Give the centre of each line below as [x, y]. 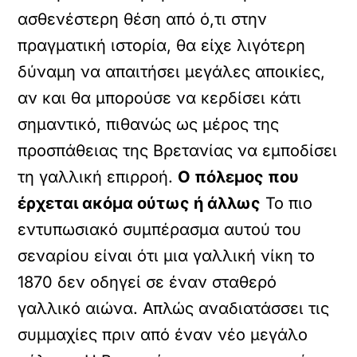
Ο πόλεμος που [239, 177]
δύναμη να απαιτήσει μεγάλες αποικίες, [172, 72]
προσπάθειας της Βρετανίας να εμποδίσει [178, 151]
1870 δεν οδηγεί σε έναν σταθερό [147, 282]
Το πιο [287, 203]
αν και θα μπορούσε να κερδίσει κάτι [160, 98]
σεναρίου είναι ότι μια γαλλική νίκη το [167, 256]
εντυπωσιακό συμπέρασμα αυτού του [160, 229]
